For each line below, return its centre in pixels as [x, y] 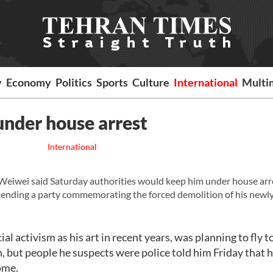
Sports [112, 82]
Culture [151, 82]
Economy [29, 82]
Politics [74, 82]
